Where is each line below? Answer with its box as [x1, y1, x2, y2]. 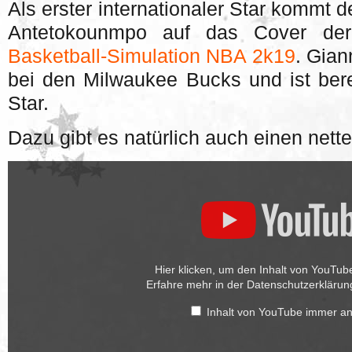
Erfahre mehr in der [146, 278, 247, 291]
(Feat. [7, 255, 34, 266]
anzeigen [7, 313, 48, 325]
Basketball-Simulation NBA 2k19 [8, 46, 295, 67]
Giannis [7, 266, 42, 278]
